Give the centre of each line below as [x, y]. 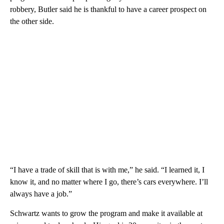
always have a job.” [41, 193]
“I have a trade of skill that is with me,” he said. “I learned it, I [107, 169]
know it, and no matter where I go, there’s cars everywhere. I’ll [109, 181]
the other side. [32, 21]
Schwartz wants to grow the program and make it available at [106, 213]
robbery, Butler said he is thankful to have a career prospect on [108, 9]
